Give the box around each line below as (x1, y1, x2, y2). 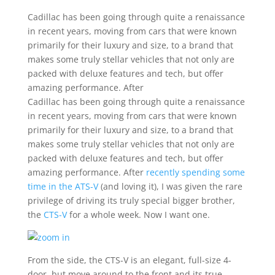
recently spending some (145, 166, 245, 178)
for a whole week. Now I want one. (66, 209, 210, 220)
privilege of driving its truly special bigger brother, (27, 195, 235, 206)
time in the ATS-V (27, 180, 98, 192)
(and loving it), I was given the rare (98, 180, 242, 192)
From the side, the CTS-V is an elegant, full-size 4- (27, 254, 231, 266)
